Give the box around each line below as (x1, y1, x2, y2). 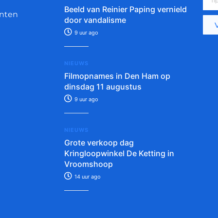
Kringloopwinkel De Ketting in (64, 148, 174, 159)
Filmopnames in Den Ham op (64, 71, 170, 81)
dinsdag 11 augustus (64, 82, 142, 92)
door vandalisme (64, 15, 126, 25)
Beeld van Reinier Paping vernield (64, 4, 187, 15)
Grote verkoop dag (64, 138, 134, 148)
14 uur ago (73, 173, 101, 181)
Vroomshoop (64, 159, 113, 169)
